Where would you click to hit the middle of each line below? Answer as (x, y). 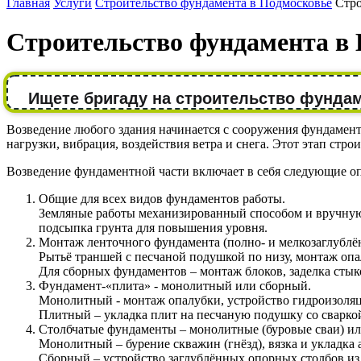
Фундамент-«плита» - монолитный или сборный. (175, 285)
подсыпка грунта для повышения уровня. (153, 227)
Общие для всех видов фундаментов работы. (162, 198)
